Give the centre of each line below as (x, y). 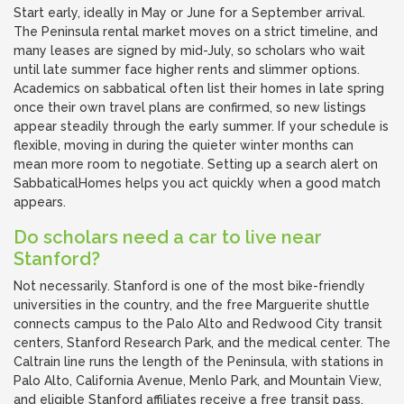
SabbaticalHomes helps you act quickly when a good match (197, 183)
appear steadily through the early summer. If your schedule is (201, 126)
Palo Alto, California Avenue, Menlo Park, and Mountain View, (197, 381)
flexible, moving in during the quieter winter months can (184, 145)
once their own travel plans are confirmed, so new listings (190, 107)
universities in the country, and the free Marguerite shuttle (192, 305)
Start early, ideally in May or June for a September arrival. (189, 13)
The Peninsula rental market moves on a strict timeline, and (196, 32)
